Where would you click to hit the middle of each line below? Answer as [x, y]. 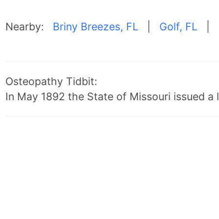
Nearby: [29, 26]
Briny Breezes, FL [95, 26]
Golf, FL [178, 26]
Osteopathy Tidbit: [51, 81]
